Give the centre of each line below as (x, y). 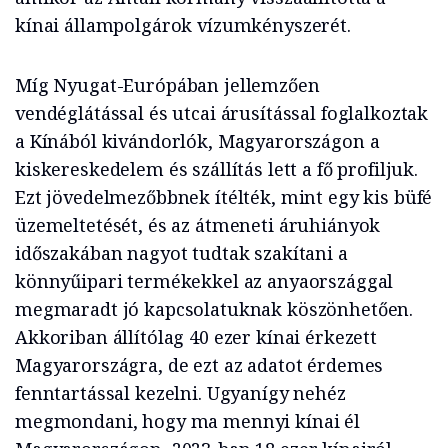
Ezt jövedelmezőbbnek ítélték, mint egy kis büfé (224, 196)
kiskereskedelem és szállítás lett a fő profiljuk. (216, 168)
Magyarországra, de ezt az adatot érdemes (199, 364)
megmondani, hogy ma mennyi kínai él (187, 420)
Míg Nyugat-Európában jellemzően (167, 84)
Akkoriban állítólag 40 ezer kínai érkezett (196, 336)
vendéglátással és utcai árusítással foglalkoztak (222, 112)
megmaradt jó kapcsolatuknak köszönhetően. (214, 308)
